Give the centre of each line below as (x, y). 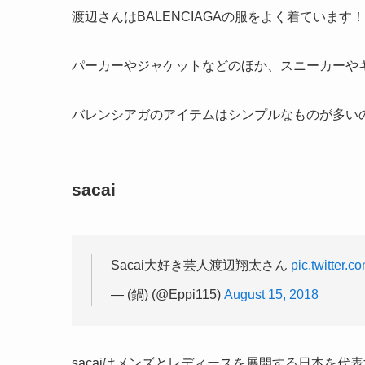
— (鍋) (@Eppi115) (167, 295)
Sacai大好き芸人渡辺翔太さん (201, 266)
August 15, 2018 (271, 295)
